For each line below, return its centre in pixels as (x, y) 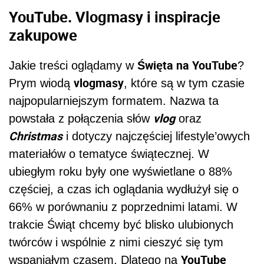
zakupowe (43, 34)
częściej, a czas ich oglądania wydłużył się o (124, 189)
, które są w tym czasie (184, 83)
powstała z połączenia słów (81, 119)
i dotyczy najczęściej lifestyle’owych (156, 136)
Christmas (36, 136)
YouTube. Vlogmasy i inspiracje (115, 16)
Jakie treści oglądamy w (73, 66)
